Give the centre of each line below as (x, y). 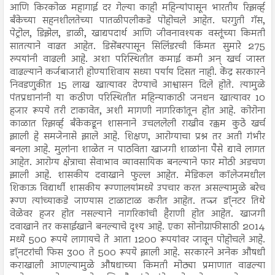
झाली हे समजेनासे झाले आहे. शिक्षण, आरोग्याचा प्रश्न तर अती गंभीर (137, 137)
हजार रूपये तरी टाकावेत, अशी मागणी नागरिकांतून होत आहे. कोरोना (137, 111)
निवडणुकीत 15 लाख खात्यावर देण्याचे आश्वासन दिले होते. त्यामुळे (137, 85)
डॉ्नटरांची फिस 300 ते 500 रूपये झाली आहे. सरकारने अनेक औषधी (137, 253)
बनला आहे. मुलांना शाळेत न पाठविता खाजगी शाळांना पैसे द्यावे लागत (137, 150)
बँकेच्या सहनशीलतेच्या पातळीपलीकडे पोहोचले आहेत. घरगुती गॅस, (137, 21)
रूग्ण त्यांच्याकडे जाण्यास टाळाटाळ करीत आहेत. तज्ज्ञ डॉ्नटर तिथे (137, 201)
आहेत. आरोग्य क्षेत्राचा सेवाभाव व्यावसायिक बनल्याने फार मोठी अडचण (137, 163)
